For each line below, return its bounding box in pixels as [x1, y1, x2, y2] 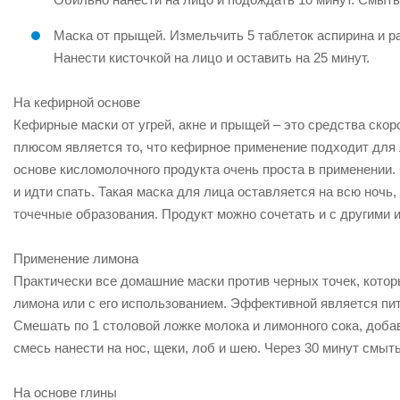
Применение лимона [13, 251, 138, 266]
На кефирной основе [13, 95, 140, 110]
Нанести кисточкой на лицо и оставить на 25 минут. [54, 50, 370, 65]
